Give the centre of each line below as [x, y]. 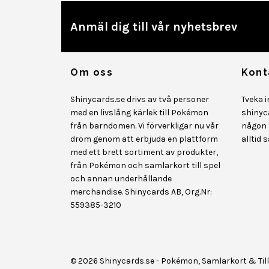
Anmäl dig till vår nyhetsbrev [154, 26]
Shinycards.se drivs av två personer [140, 99]
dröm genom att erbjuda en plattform [144, 139]
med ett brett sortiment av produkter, [144, 152]
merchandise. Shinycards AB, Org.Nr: [141, 192]
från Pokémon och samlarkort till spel [145, 165]
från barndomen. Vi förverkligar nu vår [144, 126]
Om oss [92, 72]
